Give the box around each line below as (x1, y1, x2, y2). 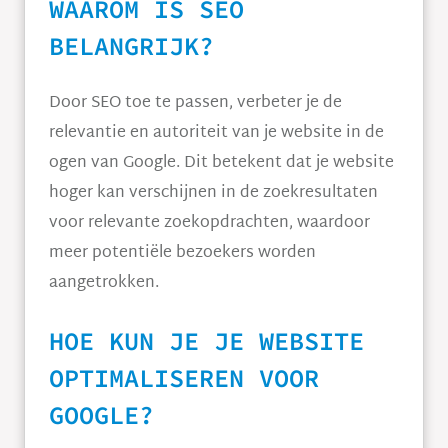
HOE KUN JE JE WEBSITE (49, 325, 364, 357)
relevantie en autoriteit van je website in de (49, 119, 384, 148)
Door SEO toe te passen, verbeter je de (49, 89, 342, 118)
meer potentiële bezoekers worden (49, 239, 316, 268)
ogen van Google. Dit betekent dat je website (49, 149, 394, 178)
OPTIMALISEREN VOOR (49, 362, 319, 394)
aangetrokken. (49, 269, 159, 298)
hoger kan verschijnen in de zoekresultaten (49, 179, 378, 208)
